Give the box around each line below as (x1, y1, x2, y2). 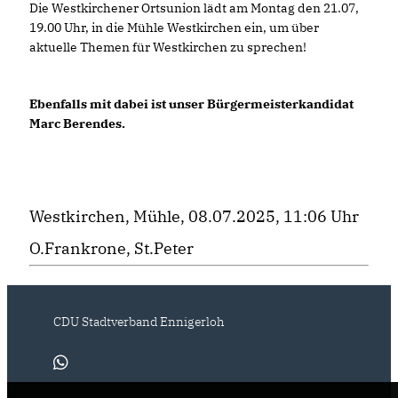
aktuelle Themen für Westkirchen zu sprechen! (29, 38, 306, 55)
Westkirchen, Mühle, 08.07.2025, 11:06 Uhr (29, 205, 359, 227)
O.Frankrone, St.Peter (29, 237, 194, 259)
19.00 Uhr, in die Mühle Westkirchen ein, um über (29, 19, 319, 36)
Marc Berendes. (29, 115, 128, 131)
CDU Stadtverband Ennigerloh (52, 313, 225, 330)
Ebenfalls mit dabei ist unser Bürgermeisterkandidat (29, 95, 354, 112)
